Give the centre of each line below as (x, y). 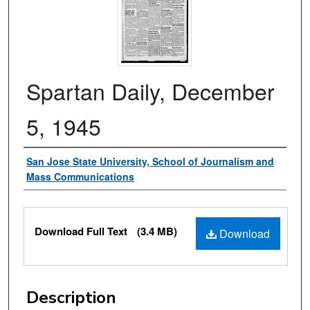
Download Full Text (82, 231)
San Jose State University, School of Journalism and (150, 162)
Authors (55, 162)
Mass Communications (80, 177)
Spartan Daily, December (151, 91)
